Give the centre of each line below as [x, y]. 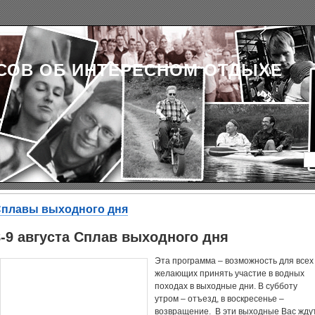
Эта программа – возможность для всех [234, 261]
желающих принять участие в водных [230, 274]
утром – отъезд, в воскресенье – [219, 299]
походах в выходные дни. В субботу [226, 286]
